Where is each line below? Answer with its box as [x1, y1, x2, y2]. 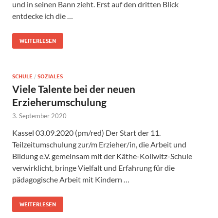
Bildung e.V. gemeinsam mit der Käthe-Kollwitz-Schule [12, 151, 192, 161]
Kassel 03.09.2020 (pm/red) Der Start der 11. [12, 127, 161, 137]
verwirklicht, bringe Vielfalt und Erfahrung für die [12, 163, 175, 172]
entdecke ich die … [12, 11, 73, 20]
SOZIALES [37, 73, 63, 80]
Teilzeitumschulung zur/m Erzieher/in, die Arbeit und [12, 139, 186, 149]
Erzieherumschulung [12, 95, 107, 108]
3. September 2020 [12, 111, 67, 120]
